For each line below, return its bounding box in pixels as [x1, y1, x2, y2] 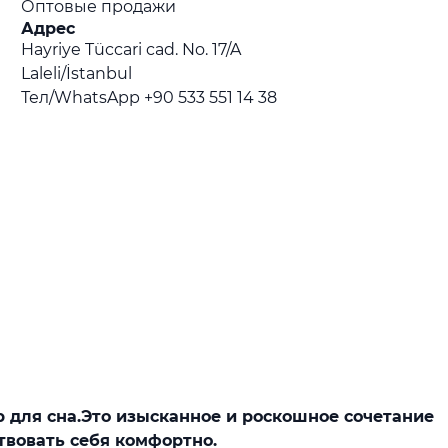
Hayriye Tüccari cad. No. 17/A [21, 39, 242, 59]
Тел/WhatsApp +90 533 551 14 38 [21, 87, 278, 107]
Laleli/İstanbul [21, 63, 133, 83]
